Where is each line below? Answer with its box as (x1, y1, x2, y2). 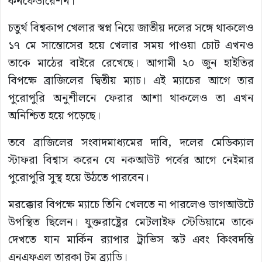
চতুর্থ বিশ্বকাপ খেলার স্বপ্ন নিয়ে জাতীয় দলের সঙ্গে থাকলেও (8, 19, 254, 38)
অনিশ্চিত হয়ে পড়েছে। (8, 107, 101, 126)
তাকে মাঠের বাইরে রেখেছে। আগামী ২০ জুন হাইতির (8, 54, 254, 73)
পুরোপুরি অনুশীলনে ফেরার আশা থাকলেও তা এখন (8, 89, 254, 108)
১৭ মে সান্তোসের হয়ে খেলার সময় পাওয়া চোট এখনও (8, 37, 254, 56)
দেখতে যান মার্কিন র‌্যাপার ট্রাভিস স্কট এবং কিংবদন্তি (8, 231, 254, 250)
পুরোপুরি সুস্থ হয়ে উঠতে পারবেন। (8, 169, 149, 188)
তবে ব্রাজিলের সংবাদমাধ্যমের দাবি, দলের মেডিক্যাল (8, 134, 254, 153)
